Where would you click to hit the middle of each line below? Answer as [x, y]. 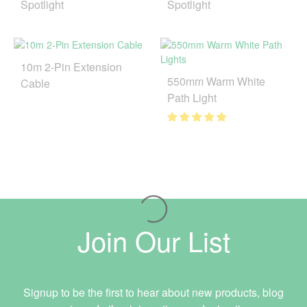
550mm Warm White [216, 81]
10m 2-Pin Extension [71, 66]
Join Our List [153, 240]
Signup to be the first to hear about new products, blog [153, 292]
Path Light [192, 97]
